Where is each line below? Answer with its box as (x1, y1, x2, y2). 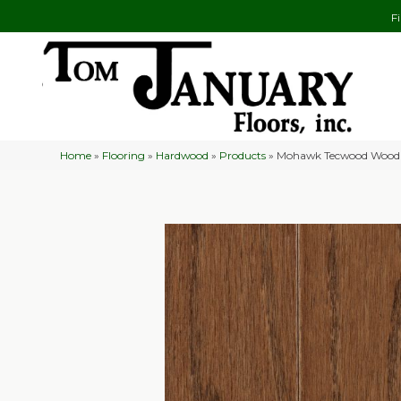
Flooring (102, 148, 146, 162)
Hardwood (156, 148, 209, 162)
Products (219, 148, 267, 162)
